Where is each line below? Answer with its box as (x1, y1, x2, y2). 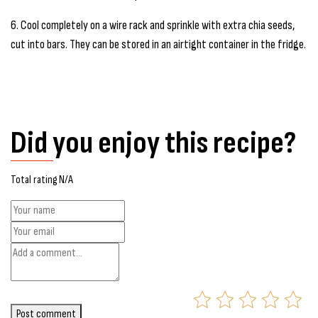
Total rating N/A (11, 172, 73, 187)
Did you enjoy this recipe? (11, 124, 296, 162)
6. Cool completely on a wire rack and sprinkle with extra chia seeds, (11, 17, 295, 33)
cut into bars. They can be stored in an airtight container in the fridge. (11, 36, 306, 52)
